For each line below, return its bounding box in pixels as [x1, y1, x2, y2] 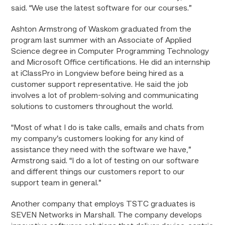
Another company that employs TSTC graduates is [11, 200, 196, 208]
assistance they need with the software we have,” [11, 146, 192, 154]
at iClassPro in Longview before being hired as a [11, 70, 184, 78]
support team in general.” [11, 179, 102, 187]
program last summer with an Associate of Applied [11, 37, 192, 45]
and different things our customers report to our [11, 168, 185, 176]
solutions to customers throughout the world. [11, 103, 174, 111]
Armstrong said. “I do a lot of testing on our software [11, 157, 199, 165]
